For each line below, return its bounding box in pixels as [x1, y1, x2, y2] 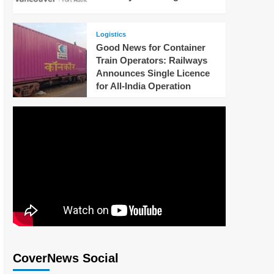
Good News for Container [96, 42, 206, 53]
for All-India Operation [96, 80, 191, 91]
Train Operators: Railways [96, 54, 208, 65]
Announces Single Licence [96, 67, 210, 78]
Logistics [96, 30, 127, 38]
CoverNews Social [12, 251, 119, 265]
